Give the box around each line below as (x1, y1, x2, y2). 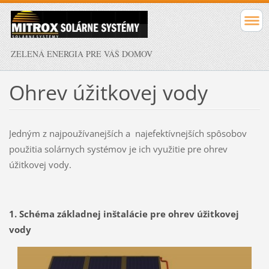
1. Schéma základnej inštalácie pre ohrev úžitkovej (8, 207, 239, 220)
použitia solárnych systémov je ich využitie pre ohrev (8, 142, 228, 155)
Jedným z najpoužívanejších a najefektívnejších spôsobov (8, 127, 247, 139)
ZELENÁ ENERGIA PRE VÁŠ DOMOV (11, 48, 153, 59)
